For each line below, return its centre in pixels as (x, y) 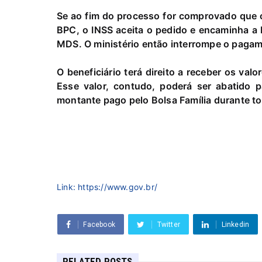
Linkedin (235, 225)
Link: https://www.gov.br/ (107, 187)
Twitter (169, 225)
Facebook (99, 225)
